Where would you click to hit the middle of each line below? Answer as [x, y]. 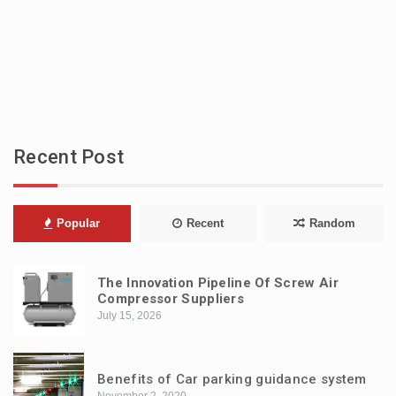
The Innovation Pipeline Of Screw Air [218, 282]
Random [332, 223]
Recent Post [69, 156]
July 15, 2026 [129, 315]
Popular [79, 223]
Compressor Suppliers [171, 298]
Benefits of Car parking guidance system [232, 379]
